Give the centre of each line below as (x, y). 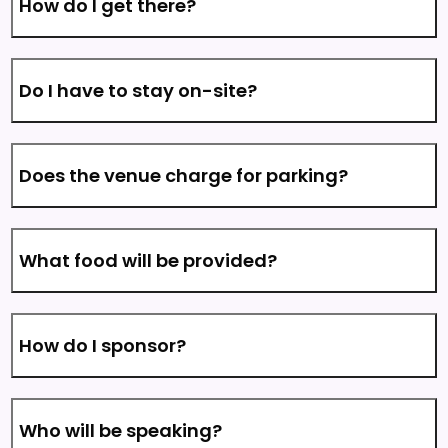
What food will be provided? (148, 260)
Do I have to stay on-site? (138, 90)
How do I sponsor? (103, 345)
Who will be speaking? (121, 430)
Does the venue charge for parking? (184, 175)
